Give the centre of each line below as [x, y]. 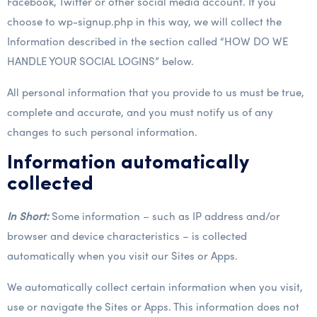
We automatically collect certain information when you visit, [155, 287]
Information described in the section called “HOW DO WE [148, 41]
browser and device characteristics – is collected [127, 236]
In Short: [28, 216]
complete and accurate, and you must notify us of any [140, 112]
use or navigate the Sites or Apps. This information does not [153, 306]
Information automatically [128, 163]
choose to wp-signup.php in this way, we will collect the [144, 21]
